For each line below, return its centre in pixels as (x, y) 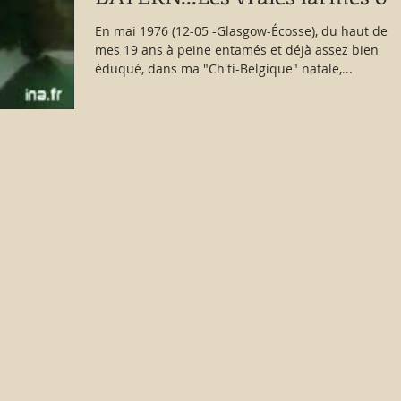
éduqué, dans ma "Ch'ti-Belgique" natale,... (224, 68)
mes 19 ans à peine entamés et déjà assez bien (237, 50)
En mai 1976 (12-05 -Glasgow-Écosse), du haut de (241, 31)
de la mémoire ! (173, 26)
